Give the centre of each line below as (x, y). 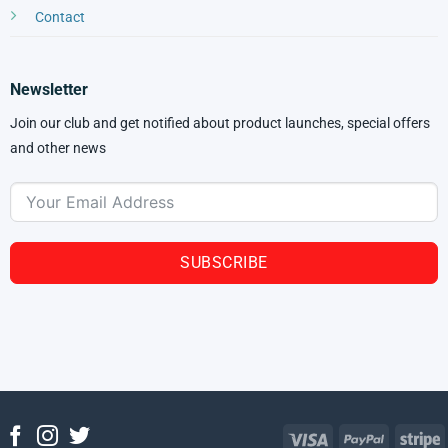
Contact (59, 17)
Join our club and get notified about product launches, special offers (219, 124)
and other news (57, 149)
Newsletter (48, 90)
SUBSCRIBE (224, 263)
